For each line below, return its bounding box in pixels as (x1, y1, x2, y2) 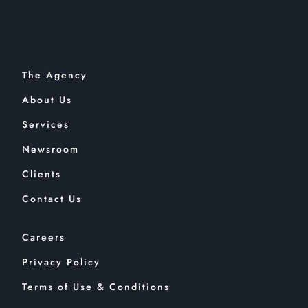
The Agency (22, 68, 87, 82)
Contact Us (22, 192, 82, 206)
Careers (22, 230, 65, 245)
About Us (22, 93, 72, 107)
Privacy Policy (22, 255, 100, 269)
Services (22, 118, 69, 132)
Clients (22, 167, 61, 181)
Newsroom (22, 142, 79, 157)
